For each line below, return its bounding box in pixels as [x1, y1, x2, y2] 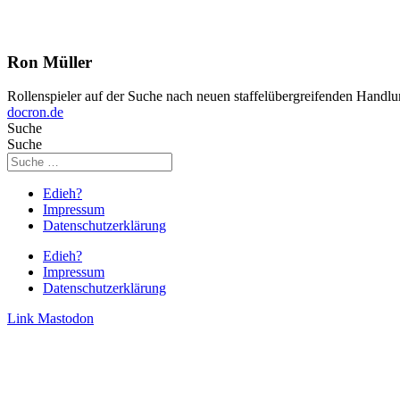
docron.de [7, 104, 63, 121]
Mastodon [37, 311, 94, 327]
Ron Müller [7, 52, 92, 71]
